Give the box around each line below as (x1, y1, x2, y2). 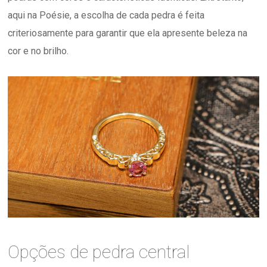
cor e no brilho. (8, 45, 69, 57)
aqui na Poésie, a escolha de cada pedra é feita (8, 10, 205, 21)
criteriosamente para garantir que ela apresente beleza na (8, 27, 248, 39)
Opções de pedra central (8, 241, 191, 263)
